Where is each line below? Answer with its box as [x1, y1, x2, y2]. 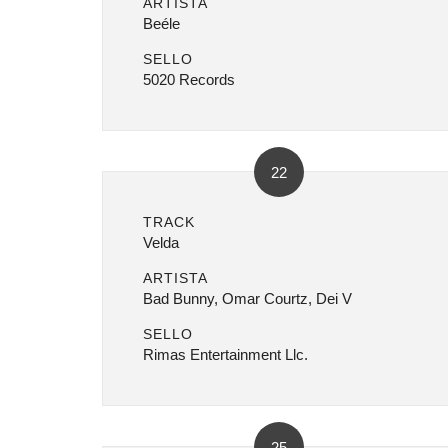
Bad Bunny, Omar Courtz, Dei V [143, 290, 352, 307]
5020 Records [143, 71, 235, 88]
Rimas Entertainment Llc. [143, 346, 308, 363]
